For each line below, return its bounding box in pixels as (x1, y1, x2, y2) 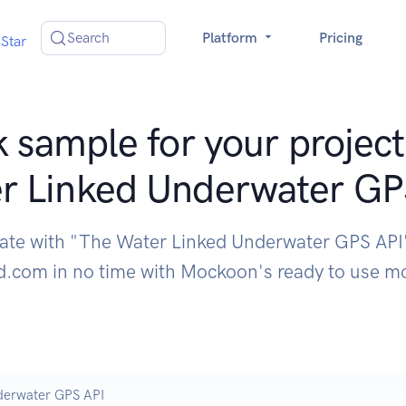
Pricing (319, 29, 362, 47)
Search (67, 29, 111, 47)
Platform (202, 29, 261, 47)
